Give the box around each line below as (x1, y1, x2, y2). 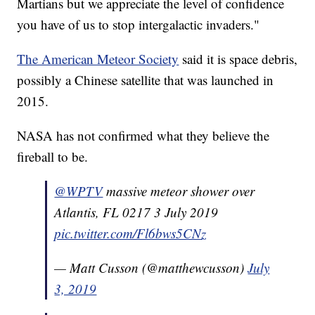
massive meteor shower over (106, 182, 255, 200)
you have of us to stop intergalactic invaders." (17, 15, 260, 34)
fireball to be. (17, 148, 89, 166)
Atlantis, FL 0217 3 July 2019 (54, 203, 219, 221)
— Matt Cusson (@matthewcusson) (54, 259, 248, 277)
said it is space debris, (182, 50, 298, 68)
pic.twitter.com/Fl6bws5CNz (54, 224, 207, 243)
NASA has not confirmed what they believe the (17, 127, 270, 145)
